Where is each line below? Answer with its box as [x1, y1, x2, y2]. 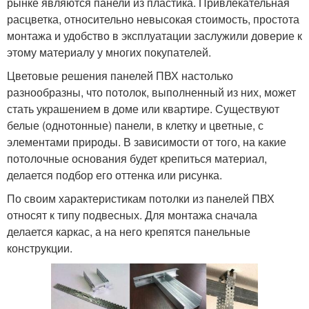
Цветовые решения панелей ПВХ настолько [7, 68, 233, 84]
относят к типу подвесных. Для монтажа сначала [7, 207, 257, 223]
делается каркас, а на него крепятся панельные [7, 223, 250, 240]
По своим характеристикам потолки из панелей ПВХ [7, 190, 275, 207]
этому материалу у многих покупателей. [7, 44, 211, 61]
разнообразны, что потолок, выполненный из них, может [7, 84, 296, 101]
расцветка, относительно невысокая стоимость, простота [7, 11, 299, 28]
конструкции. [7, 240, 72, 257]
